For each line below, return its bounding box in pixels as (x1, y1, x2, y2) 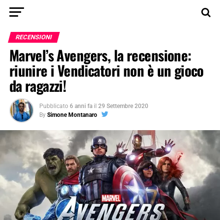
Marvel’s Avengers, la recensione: (9, 45, 192, 65)
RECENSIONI (14, 33, 53, 41)
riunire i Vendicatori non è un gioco (9, 60, 204, 81)
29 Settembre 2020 (98, 103, 148, 110)
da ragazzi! (9, 75, 66, 96)
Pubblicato (39, 103, 68, 110)
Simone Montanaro (47, 111, 97, 118)
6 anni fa (69, 103, 92, 110)
